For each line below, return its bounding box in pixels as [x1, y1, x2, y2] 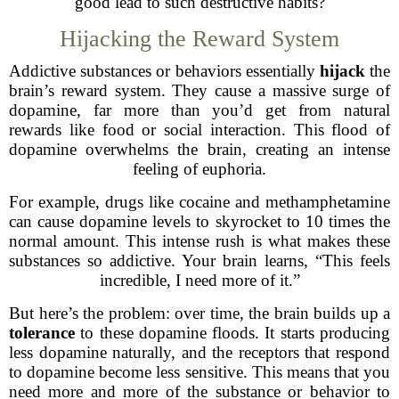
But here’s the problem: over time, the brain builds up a [9, 304, 390, 322]
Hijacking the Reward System [60, 26, 339, 52]
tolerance [9, 323, 75, 342]
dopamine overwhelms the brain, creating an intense [9, 140, 390, 159]
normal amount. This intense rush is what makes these [9, 232, 390, 250]
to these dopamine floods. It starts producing [75, 323, 390, 342]
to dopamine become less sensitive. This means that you [9, 362, 390, 381]
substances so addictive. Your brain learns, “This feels [9, 251, 390, 270]
